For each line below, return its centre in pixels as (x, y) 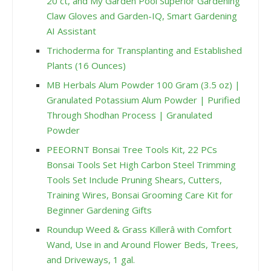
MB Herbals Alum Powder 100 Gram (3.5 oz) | (143, 85)
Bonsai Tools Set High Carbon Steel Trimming (141, 165)
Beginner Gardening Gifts (99, 210)
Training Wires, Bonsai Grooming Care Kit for (140, 195)
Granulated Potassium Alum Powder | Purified (143, 100)
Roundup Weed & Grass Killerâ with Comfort (139, 230)
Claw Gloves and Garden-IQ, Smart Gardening (142, 16)
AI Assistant (71, 31)
